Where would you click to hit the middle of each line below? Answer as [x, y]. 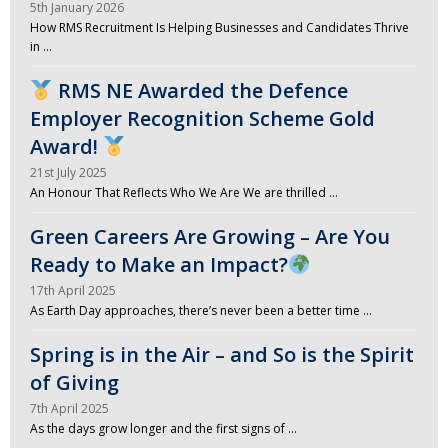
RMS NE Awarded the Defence [200, 91]
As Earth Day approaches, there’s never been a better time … [201, 311]
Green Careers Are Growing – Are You [210, 237]
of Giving [74, 383]
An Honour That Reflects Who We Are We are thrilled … [184, 193]
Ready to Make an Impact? [159, 265]
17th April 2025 [73, 291]
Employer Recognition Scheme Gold [202, 119]
